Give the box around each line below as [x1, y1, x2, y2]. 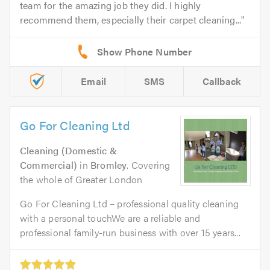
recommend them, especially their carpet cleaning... [20, 12, 242, 27]
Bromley [90, 157, 127, 172]
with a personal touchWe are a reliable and [20, 210, 201, 225]
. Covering [127, 157, 171, 172]
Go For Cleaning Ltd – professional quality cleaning [20, 196, 239, 210]
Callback [202, 74, 242, 88]
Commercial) [20, 157, 78, 172]
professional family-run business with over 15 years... [20, 225, 240, 239]
